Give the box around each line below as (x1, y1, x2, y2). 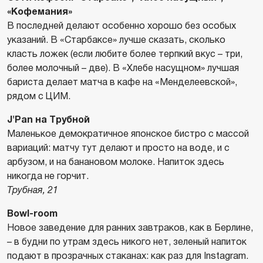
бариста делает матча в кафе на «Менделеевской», (7, 77, 237, 87)
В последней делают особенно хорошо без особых (7, 21, 236, 31)
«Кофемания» (7, 6, 72, 16)
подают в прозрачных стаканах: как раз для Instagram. (7, 251, 248, 261)
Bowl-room (7, 208, 58, 218)
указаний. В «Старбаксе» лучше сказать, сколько (7, 35, 225, 45)
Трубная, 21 (7, 185, 58, 195)
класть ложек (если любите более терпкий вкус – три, (7, 49, 242, 59)
